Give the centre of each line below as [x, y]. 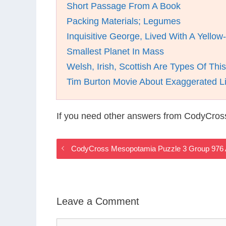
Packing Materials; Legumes [124, 21]
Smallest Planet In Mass [115, 51]
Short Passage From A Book [124, 6]
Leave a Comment [98, 201]
